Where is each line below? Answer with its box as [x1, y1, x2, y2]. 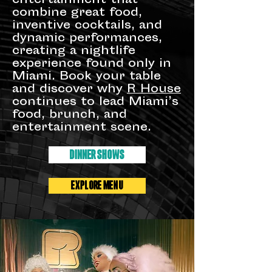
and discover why [12, 81, 127, 98]
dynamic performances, [12, 30, 162, 47]
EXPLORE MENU [71, 180, 123, 191]
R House [127, 81, 181, 98]
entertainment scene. [12, 120, 151, 137]
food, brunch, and [12, 107, 127, 124]
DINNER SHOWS [70, 149, 124, 161]
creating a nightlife [12, 43, 135, 60]
